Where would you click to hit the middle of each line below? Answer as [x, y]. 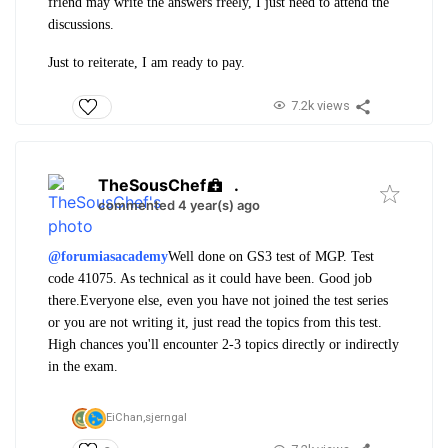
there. [64, 301]
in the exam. [83, 367]
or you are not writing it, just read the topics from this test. [215, 323]
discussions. [83, 24]
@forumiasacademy [108, 257]
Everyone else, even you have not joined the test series [234, 301]
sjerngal [166, 418]
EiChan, [125, 418]
